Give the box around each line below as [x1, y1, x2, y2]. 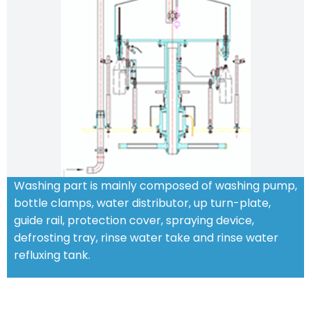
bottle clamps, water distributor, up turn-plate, [14, 195, 271, 212]
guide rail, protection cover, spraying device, [14, 212, 254, 229]
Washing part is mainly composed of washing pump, [14, 178, 297, 194]
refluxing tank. [14, 247, 90, 264]
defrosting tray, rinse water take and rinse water [14, 230, 278, 246]
